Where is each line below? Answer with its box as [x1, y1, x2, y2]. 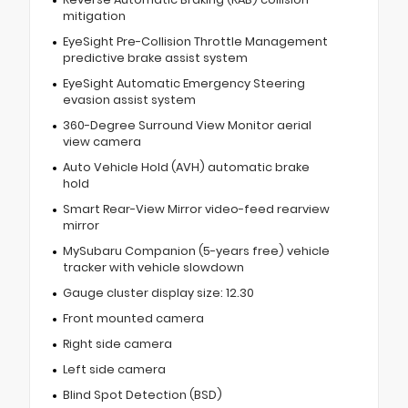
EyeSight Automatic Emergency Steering [62, 76, 305, 92]
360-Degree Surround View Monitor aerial [62, 117, 311, 134]
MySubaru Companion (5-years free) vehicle [62, 243, 330, 260]
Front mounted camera [62, 311, 204, 327]
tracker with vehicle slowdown [62, 260, 244, 276]
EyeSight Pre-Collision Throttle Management [62, 34, 328, 50]
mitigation [62, 8, 126, 25]
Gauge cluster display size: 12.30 [62, 285, 254, 301]
